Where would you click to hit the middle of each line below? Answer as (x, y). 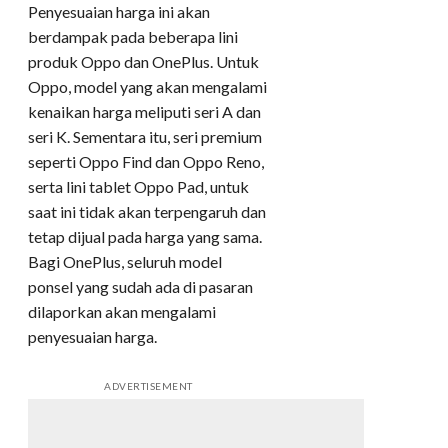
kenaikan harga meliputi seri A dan (144, 111)
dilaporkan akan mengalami (122, 311)
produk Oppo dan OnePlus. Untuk (143, 61)
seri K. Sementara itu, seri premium (145, 136)
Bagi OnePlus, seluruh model (125, 261)
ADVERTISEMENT (148, 385)
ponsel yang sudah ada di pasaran (140, 286)
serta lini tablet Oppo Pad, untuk (138, 186)
